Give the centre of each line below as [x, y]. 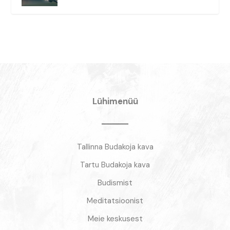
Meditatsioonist [115, 201]
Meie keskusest [115, 219]
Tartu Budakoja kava [115, 165]
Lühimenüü [115, 101]
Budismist [115, 183]
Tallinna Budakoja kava [115, 147]
